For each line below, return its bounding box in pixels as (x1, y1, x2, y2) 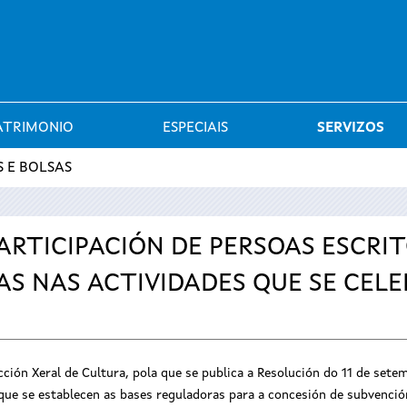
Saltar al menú (155, 5, 252, 20)
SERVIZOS (317, 121, 384, 135)
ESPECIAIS (163, 121, 228, 135)
